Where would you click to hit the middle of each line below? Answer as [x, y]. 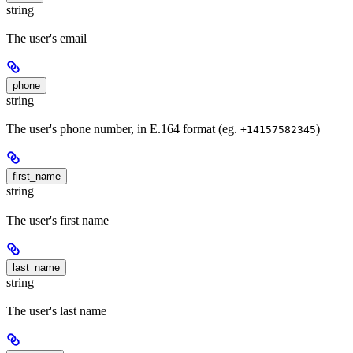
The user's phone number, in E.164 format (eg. [123, 129]
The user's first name [58, 220]
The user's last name [56, 310]
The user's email [46, 39]
